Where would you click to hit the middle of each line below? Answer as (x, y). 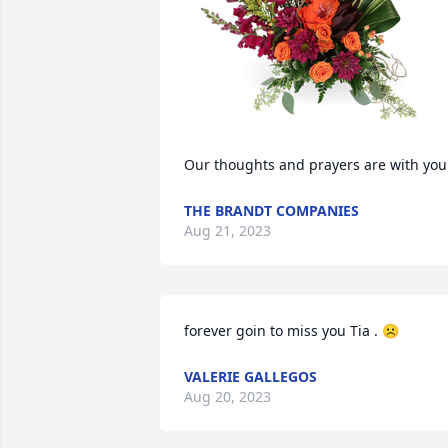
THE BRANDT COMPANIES (271, 210)
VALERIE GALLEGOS (250, 376)
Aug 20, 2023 (227, 396)
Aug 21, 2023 (227, 230)
